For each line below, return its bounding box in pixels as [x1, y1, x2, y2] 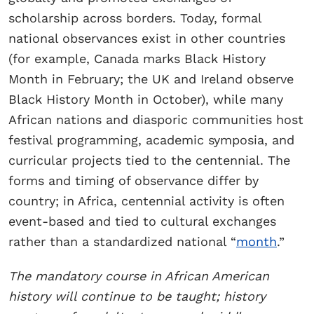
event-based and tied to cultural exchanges [8, 213, 276, 228]
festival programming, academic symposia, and [8, 132, 294, 147]
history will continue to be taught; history [8, 288, 266, 303]
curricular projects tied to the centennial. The [8, 152, 290, 168]
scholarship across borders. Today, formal [8, 10, 261, 25]
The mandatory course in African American [8, 268, 269, 283]
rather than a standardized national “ [8, 233, 236, 249]
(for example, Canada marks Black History [8, 50, 266, 66]
